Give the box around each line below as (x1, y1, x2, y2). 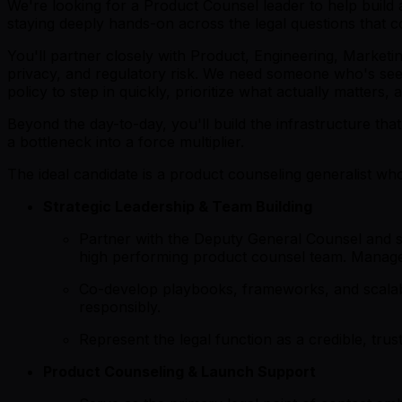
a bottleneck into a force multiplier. (7, 132, 244, 151)
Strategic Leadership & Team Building (43, 197, 312, 215)
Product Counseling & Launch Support (43, 362, 316, 380)
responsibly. (79, 297, 161, 316)
